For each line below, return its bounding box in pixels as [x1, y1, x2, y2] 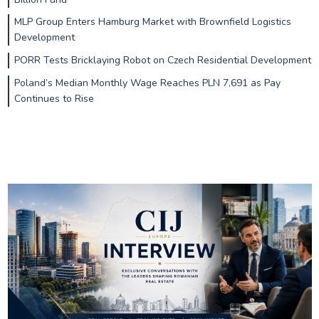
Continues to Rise [14, 92, 94, 105]
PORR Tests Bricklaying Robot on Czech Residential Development [14, 53, 311, 68]
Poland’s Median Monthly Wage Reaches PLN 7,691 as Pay [14, 76, 281, 90]
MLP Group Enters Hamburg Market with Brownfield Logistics [14, 15, 291, 29]
